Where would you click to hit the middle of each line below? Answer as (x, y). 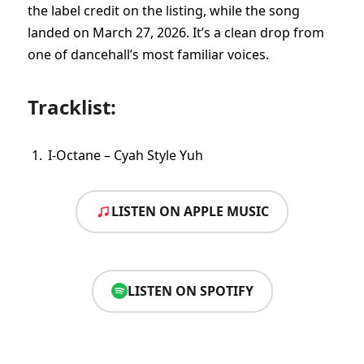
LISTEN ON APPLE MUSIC (190, 212)
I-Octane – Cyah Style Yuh (126, 156)
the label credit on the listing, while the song (164, 11)
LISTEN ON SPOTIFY (190, 290)
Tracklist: (72, 106)
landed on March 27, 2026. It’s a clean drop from (176, 33)
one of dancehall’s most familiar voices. (148, 55)
